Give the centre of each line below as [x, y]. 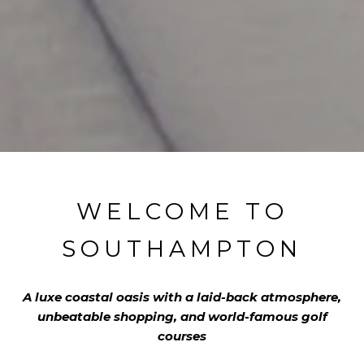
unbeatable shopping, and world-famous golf [182, 316]
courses [182, 336]
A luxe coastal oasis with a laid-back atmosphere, [182, 297]
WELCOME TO [182, 211]
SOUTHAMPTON [182, 249]
